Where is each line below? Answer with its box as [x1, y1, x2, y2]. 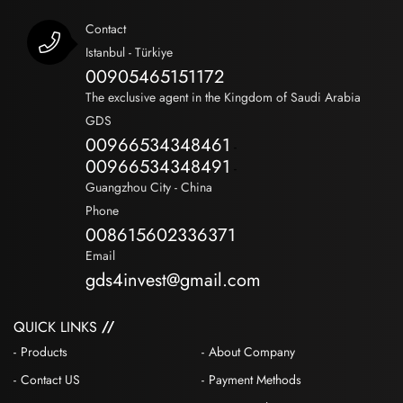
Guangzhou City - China [85, 178, 212, 197]
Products [21, 343, 67, 362]
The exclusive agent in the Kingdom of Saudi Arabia [85, 88, 361, 107]
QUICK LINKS [13, 317, 97, 338]
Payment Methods [209, 371, 301, 390]
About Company [209, 343, 295, 362]
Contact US [21, 371, 80, 390]
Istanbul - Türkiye [85, 43, 173, 62]
